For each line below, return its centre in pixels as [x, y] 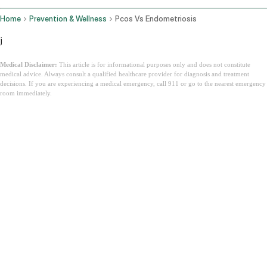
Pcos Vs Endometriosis [156, 19]
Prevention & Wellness [68, 19]
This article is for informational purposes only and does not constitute [154, 65]
